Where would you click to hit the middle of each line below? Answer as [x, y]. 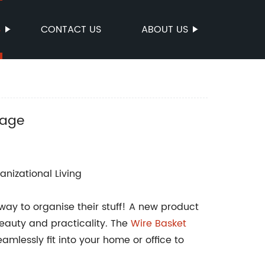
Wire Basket [159, 224]
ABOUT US [165, 30]
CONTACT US [71, 30]
